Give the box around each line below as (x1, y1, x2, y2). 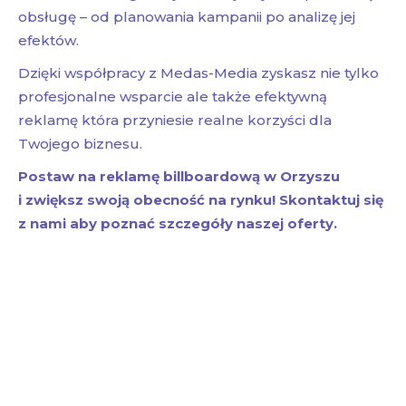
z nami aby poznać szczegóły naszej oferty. (18, 215, 337, 233)
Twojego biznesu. (18, 135, 142, 153)
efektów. (18, 32, 79, 50)
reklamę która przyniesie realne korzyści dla (18, 111, 332, 130)
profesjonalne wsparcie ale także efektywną (18, 88, 327, 106)
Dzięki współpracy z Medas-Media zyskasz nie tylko (18, 64, 379, 82)
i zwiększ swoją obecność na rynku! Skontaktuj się (18, 191, 383, 209)
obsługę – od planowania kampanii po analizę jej (18, 8, 355, 26)
